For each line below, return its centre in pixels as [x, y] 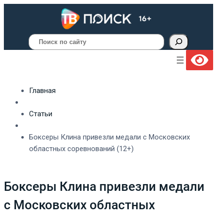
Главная [42, 90]
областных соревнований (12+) [81, 148]
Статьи [41, 114]
